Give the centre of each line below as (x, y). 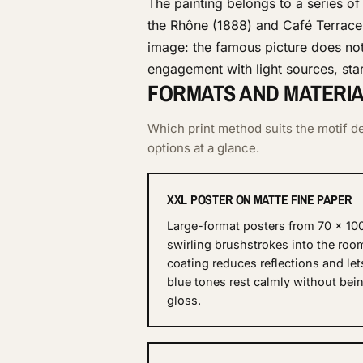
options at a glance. (203, 148)
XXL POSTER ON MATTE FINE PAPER (259, 200)
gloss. (184, 301)
